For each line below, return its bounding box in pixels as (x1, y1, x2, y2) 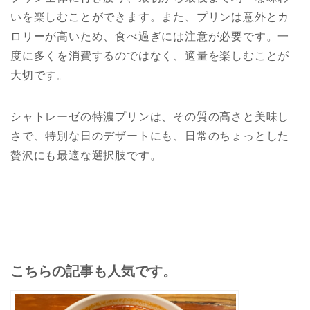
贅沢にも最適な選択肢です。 (10, 149, 162, 161)
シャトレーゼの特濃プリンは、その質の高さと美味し (10, 110, 290, 122)
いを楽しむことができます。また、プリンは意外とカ (10, 10, 290, 23)
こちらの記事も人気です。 (10, 263, 176, 279)
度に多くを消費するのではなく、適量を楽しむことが (10, 49, 290, 62)
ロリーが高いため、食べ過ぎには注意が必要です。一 (10, 30, 290, 42)
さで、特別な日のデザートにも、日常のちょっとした (10, 129, 290, 142)
